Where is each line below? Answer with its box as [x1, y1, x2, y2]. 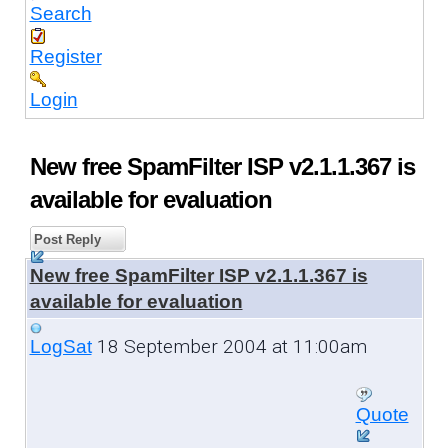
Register [29, 45, 102, 67]
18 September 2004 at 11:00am [91, 334, 367, 358]
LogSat [29, 335, 92, 357]
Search [29, 2, 92, 24]
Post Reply [29, 231, 101, 247]
